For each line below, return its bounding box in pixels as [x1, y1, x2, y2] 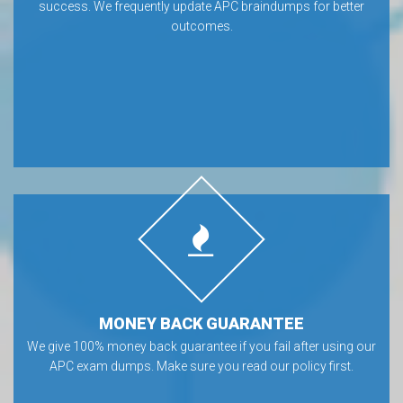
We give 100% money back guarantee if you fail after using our [27, 338, 376, 354]
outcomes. [170, 18, 233, 33]
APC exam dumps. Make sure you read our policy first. [49, 358, 354, 373]
